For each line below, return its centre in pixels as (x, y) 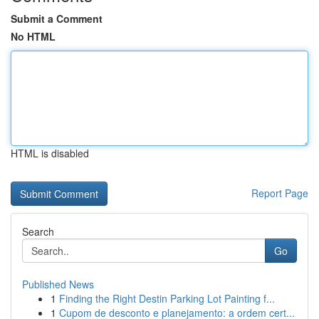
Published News (58, 284)
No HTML (33, 36)
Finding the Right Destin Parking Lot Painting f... (167, 298)
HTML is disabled (50, 153)
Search (38, 231)
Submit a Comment (57, 19)
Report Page (280, 193)
